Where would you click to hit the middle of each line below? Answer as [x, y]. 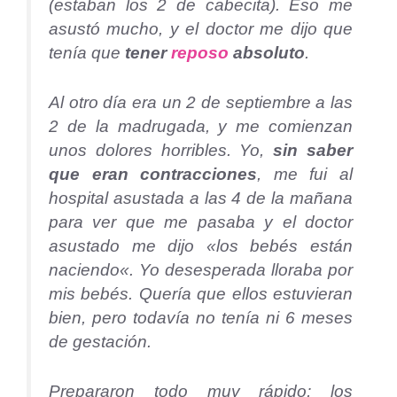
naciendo [84, 269]
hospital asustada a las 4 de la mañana [201, 198]
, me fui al [305, 174]
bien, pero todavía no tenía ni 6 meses [201, 317]
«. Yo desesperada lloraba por [236, 269]
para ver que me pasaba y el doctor [201, 222]
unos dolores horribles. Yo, [161, 150]
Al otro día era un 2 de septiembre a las [201, 102]
